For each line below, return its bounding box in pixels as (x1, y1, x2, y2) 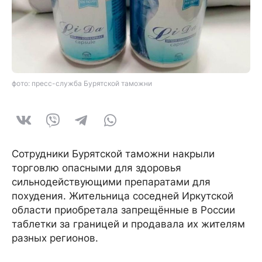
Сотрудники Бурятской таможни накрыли (12, 148, 215, 160)
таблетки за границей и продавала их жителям (12, 218, 245, 230)
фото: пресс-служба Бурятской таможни (12, 79, 152, 88)
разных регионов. (12, 232, 98, 244)
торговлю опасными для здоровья (12, 162, 181, 174)
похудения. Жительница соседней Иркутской (12, 190, 233, 202)
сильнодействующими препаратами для (12, 176, 211, 188)
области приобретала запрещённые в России (12, 204, 235, 216)
